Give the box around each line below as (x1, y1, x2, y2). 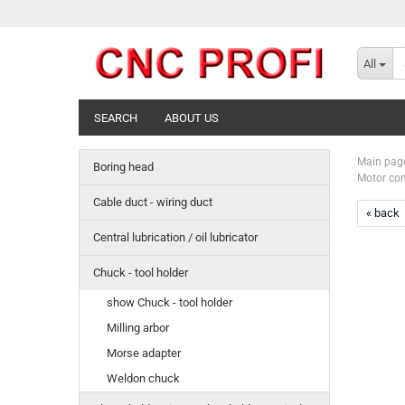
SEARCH (94, 111, 137, 125)
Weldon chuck (107, 372, 180, 385)
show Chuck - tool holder (107, 296, 232, 309)
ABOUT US (165, 111, 219, 125)
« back (365, 206, 400, 220)
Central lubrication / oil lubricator (93, 231, 258, 244)
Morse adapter (107, 346, 181, 360)
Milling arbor (107, 321, 169, 334)
